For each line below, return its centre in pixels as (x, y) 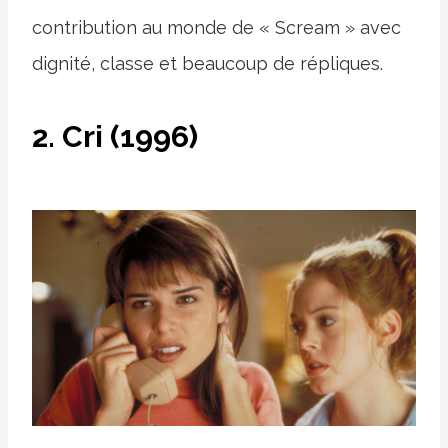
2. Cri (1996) (115, 137)
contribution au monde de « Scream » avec (216, 28)
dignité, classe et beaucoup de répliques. (207, 64)
